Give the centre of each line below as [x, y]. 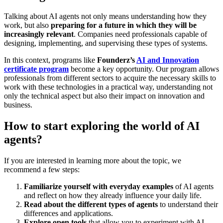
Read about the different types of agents [92, 205]
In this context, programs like [51, 60]
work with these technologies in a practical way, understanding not [108, 87]
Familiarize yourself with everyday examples [99, 187]
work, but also [27, 25]
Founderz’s [117, 60]
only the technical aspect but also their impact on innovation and [104, 96]
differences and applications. [68, 214]
